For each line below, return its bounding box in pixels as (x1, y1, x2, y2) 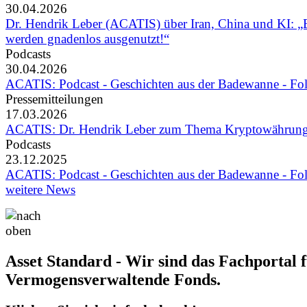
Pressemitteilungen (5, 92, 103, 107)
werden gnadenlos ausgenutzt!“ (5, 32, 169, 47)
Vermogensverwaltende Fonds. (5, 271, 221, 289)
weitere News (5, 182, 75, 197)
